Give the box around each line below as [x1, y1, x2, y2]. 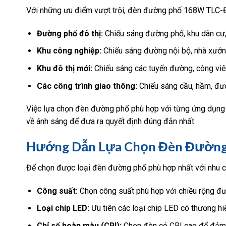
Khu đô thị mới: [36, 64, 92, 73]
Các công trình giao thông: [36, 81, 137, 91]
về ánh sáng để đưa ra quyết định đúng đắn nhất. [26, 117, 196, 127]
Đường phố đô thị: [36, 28, 103, 38]
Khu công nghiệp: [36, 46, 101, 56]
